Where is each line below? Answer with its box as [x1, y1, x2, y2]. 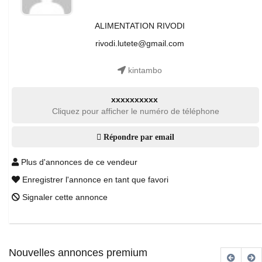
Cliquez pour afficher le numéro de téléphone [51, 106, 219, 116]
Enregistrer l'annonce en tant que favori [20, 175, 168, 184]
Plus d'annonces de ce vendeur [19, 157, 137, 167]
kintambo [126, 65, 162, 75]
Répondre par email [101, 133, 174, 141]
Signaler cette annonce [20, 192, 108, 202]
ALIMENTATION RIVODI [95, 21, 185, 30]
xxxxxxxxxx [111, 95, 158, 104]
